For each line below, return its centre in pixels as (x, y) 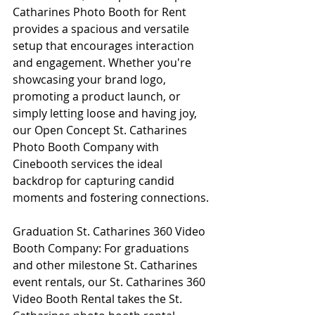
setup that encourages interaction (105, 45)
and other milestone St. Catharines (107, 265)
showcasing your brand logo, (91, 79)
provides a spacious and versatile (102, 28)
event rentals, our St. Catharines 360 (110, 282)
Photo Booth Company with (87, 147)
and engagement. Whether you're (103, 62)
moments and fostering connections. (111, 197)
